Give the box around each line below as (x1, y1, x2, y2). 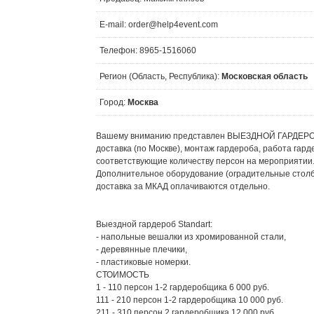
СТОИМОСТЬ (96, 270, 149, 280)
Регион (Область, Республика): (100, 71, 221, 81)
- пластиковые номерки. (96, 257, 191, 267)
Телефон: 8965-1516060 (100, 46, 196, 55)
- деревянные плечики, (96, 245, 187, 254)
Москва (128, 97, 158, 107)
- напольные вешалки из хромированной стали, (96, 232, 286, 242)
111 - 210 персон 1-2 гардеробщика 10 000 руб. (96, 295, 283, 305)
